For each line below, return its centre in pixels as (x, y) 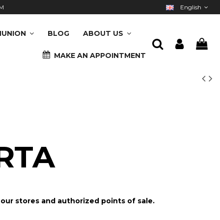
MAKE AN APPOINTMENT (99, 55)
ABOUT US (104, 33)
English (191, 7)
